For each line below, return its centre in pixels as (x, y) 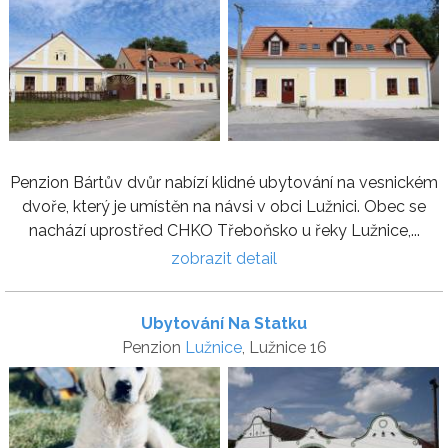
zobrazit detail (224, 258)
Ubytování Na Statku (224, 323)
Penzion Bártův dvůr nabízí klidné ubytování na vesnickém (224, 182)
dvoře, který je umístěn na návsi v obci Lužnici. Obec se (224, 206)
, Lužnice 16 (284, 347)
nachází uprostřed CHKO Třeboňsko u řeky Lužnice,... (224, 230)
